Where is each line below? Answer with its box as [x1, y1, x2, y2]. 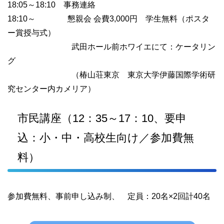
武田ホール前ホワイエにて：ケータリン [7, 42, 215, 51]
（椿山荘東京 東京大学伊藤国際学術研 [7, 70, 215, 79]
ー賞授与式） [7, 28, 55, 37]
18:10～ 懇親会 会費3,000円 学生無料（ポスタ [7, 14, 209, 23]
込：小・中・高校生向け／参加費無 [17, 131, 194, 144]
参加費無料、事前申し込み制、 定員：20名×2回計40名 [7, 192, 210, 200]
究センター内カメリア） [7, 84, 95, 93]
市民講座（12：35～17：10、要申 [17, 112, 186, 124]
